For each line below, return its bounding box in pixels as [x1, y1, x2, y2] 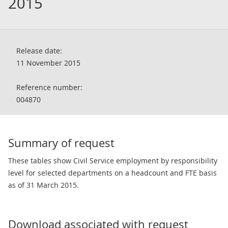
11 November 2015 [16, 58, 80, 68]
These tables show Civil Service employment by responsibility [8, 156, 217, 165]
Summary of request [8, 135, 115, 150]
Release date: [16, 46, 62, 55]
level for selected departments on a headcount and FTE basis [8, 168, 217, 178]
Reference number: [16, 82, 82, 92]
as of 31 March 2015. [8, 180, 79, 190]
